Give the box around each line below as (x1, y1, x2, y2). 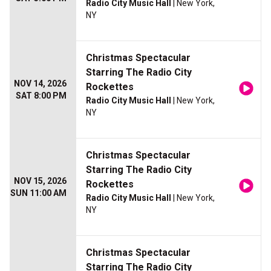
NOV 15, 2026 (14, 176, 67, 186)
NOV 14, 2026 (14, 79, 67, 89)
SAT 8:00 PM (16, 91, 67, 101)
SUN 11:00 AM (10, 188, 67, 198)
